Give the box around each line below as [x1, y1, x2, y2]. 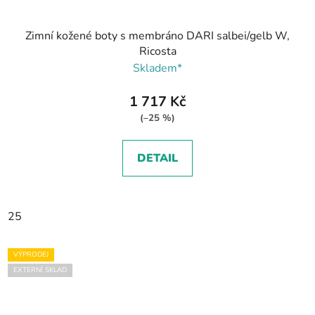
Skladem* [133, 60, 182, 77]
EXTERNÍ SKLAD [13, 264, 67, 275]
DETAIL [137, 150, 178, 167]
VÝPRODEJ [13, 250, 49, 260]
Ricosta [139, 44, 176, 60]
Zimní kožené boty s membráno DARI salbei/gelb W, [25, 28, 290, 44]
